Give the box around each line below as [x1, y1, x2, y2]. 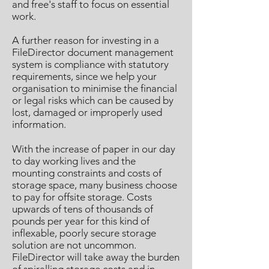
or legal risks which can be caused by [12, 94, 174, 106]
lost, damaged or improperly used [12, 106, 162, 118]
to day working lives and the [12, 155, 136, 167]
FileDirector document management [12, 46, 174, 58]
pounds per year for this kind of [12, 215, 150, 227]
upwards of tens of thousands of [12, 203, 153, 215]
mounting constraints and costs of [12, 167, 162, 179]
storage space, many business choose [12, 179, 177, 191]
